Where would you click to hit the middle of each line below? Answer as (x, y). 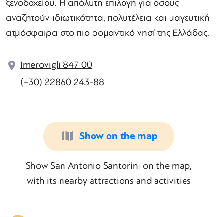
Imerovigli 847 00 (56, 65)
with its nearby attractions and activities (108, 181)
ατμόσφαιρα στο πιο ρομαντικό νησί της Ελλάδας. (108, 33)
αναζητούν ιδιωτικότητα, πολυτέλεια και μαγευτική (108, 18)
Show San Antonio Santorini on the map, (108, 166)
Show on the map (118, 136)
